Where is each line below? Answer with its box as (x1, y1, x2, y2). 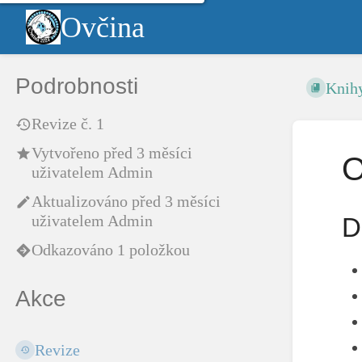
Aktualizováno (32, 192, 132, 211)
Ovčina (61, 11, 145, 44)
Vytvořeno (32, 144, 103, 162)
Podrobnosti (15, 74, 138, 99)
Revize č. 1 (32, 115, 104, 133)
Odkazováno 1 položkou (32, 241, 190, 259)
